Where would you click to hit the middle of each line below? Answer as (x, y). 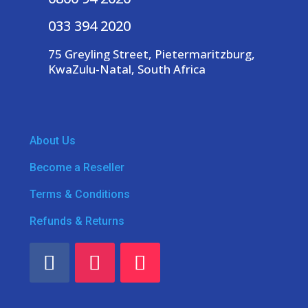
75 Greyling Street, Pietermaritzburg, (151, 54)
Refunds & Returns (77, 221)
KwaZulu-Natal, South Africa (126, 69)
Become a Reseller (77, 167)
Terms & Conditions (79, 194)
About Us (52, 140)
